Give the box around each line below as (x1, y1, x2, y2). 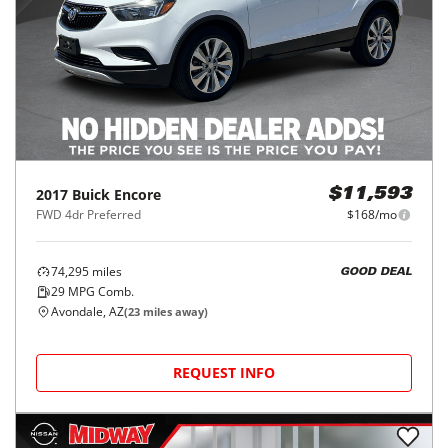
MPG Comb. (65, 283, 134, 301)
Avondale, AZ (51, 303, 124, 321)
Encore (114, 185, 161, 205)
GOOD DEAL (340, 266, 412, 278)
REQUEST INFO (173, 363, 275, 383)
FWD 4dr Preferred (36, 206, 141, 224)
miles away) (140, 304, 208, 320)
